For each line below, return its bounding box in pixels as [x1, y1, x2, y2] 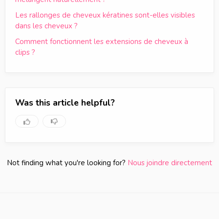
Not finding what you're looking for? [7, 158, 128, 168]
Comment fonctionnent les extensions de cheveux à [15, 37, 188, 46]
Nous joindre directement [128, 158, 212, 168]
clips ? [15, 47, 35, 57]
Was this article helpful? [15, 97, 115, 109]
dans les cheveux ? [15, 21, 78, 31]
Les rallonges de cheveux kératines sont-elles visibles [15, 10, 195, 20]
